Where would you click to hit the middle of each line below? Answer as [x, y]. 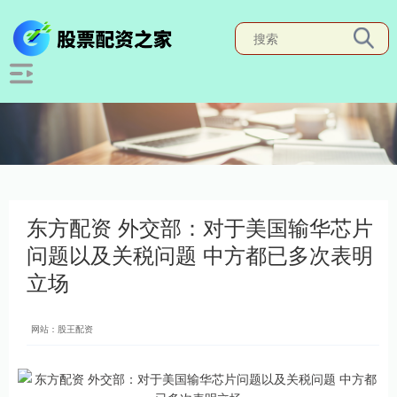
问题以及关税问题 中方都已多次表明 [200, 254]
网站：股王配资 [62, 329]
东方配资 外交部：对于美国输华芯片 [200, 227]
